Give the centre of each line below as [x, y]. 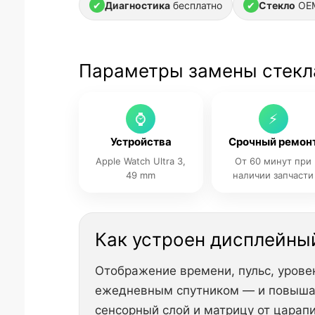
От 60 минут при [274, 161]
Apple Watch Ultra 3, [141, 161]
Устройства [141, 142]
